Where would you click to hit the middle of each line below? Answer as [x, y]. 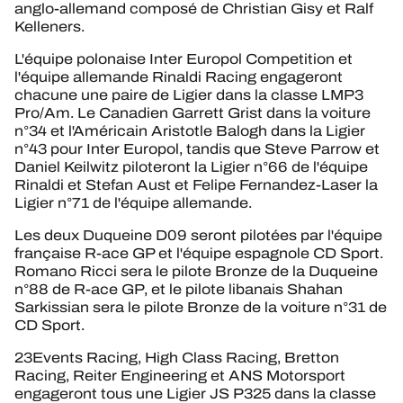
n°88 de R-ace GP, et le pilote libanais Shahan [179, 290]
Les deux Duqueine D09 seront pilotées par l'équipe [198, 236]
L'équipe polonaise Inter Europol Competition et [184, 59]
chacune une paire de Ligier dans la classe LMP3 [189, 95]
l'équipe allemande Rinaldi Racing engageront [179, 77]
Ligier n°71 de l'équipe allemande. [133, 203]
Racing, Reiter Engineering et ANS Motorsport [180, 376]
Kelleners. [49, 27]
